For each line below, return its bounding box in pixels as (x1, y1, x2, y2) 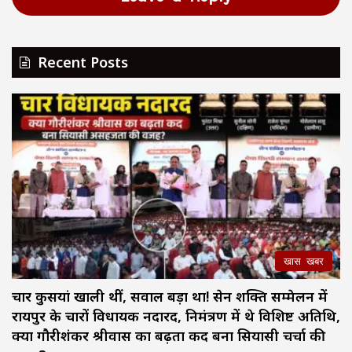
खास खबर (284, 249, 324, 272)
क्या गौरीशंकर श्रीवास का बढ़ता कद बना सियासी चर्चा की (12, 325, 325, 345)
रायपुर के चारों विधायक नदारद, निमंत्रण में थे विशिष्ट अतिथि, (12, 306, 340, 325)
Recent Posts (38, 52, 128, 71)
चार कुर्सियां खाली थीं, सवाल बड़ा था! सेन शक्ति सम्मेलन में (12, 286, 328, 306)
